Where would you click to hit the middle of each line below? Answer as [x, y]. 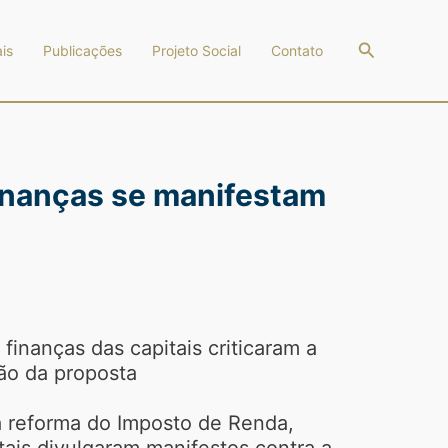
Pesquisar [397, 47]
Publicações [82, 50]
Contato [296, 50]
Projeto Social [196, 50]
